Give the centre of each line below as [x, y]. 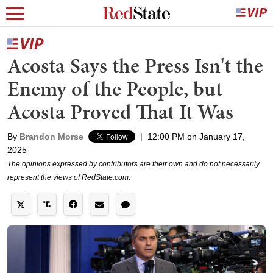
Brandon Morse [51, 136]
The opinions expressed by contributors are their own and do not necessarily [133, 164]
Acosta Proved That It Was [120, 112]
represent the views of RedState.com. [69, 177]
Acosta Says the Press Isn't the [135, 66]
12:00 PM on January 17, [196, 136]
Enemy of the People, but [115, 89]
